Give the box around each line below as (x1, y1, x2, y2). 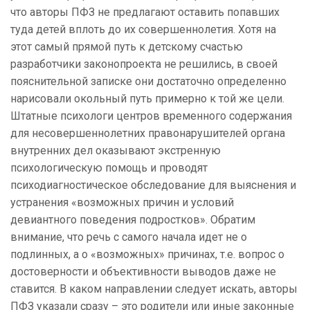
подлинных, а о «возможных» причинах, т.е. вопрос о (10, 248, 284, 262)
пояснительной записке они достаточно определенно (10, 75, 286, 89)
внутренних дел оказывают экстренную (10, 144, 221, 158)
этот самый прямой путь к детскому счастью (10, 40, 243, 54)
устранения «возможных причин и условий (10, 196, 234, 210)
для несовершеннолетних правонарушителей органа (10, 127, 285, 140)
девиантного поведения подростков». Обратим (10, 213, 255, 227)
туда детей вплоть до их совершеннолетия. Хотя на (10, 23, 276, 37)
